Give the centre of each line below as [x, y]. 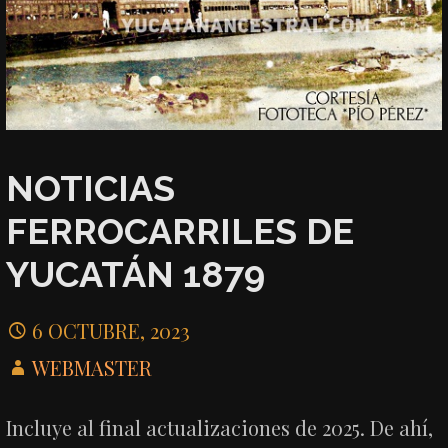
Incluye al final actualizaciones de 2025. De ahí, [220, 428]
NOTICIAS [91, 187]
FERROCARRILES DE [180, 230]
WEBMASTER [92, 368]
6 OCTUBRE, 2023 [111, 331]
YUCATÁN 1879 [136, 273]
